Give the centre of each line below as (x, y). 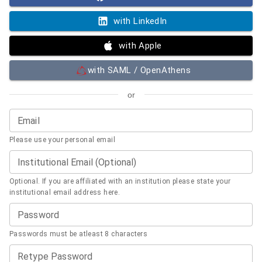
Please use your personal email (62, 139)
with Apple (140, 45)
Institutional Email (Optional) (77, 162)
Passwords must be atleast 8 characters (79, 234)
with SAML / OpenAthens (139, 70)
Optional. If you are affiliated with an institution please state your (120, 181)
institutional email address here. (65, 192)
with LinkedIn (140, 21)
